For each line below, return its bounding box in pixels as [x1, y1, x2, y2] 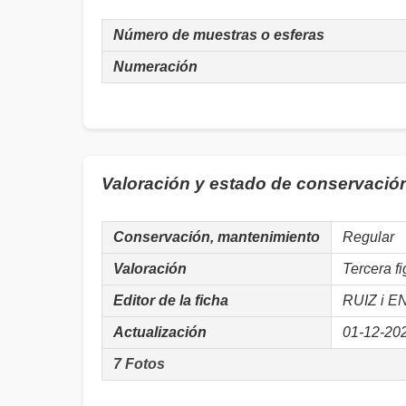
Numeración [113, 59, 198, 74]
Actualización [113, 324, 207, 340]
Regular [343, 229, 394, 245]
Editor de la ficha [113, 293, 228, 308]
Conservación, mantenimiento [113, 229, 320, 245]
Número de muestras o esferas [113, 27, 324, 43]
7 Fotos [113, 356, 165, 372]
